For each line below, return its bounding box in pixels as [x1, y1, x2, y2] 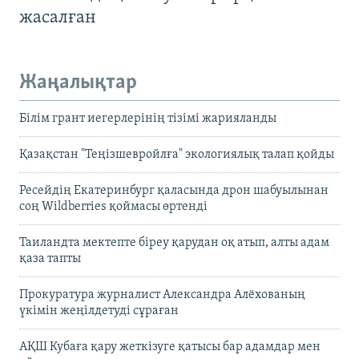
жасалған [19, 9, 96, 28]
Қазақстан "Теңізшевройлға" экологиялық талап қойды [19, 147, 334, 161]
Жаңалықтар [19, 72, 137, 95]
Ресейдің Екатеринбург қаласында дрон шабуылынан [19, 184, 329, 197]
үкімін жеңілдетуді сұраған [19, 304, 179, 317]
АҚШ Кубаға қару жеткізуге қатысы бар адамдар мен [19, 340, 321, 353]
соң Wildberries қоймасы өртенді [19, 200, 208, 213]
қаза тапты [19, 252, 81, 265]
